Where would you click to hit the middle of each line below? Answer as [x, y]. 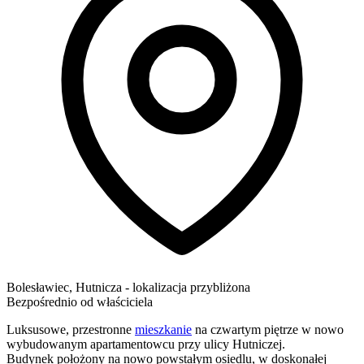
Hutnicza [99, 287]
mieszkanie [163, 329]
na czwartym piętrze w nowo [268, 329]
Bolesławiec [38, 287]
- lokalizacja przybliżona [188, 287]
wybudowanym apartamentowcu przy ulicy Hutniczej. [146, 344]
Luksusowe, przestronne [71, 329]
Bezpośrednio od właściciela [80, 301]
